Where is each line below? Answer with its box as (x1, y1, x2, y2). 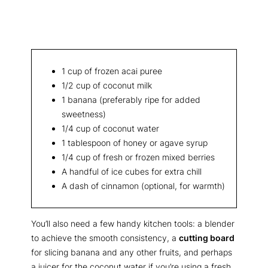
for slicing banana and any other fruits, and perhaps (31, 247, 232, 258)
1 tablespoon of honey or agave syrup (62, 137, 208, 148)
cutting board (179, 233, 234, 243)
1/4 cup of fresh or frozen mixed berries (62, 151, 215, 162)
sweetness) (62, 108, 106, 119)
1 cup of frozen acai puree (62, 65, 162, 76)
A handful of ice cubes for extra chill (62, 166, 202, 176)
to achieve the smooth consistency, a (31, 233, 179, 243)
